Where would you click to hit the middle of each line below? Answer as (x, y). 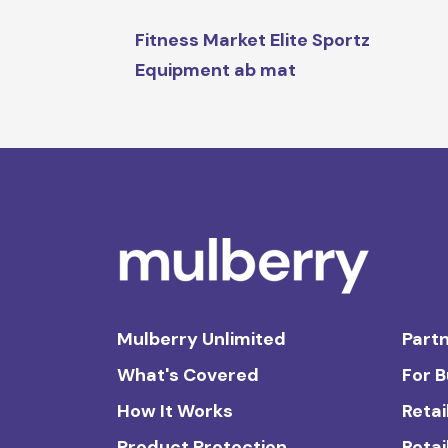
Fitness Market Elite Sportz (253, 40)
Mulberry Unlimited (201, 339)
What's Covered (188, 375)
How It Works (175, 411)
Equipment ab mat (216, 70)
